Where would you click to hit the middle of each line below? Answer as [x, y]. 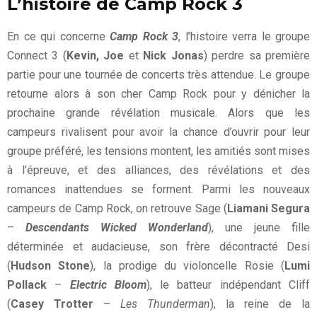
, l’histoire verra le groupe [244, 37]
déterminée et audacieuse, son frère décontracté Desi [158, 247]
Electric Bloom [108, 285]
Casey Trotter [52, 304]
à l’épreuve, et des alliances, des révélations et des [158, 171]
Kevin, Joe [95, 56]
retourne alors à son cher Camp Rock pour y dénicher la [158, 94]
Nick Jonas [173, 56]
